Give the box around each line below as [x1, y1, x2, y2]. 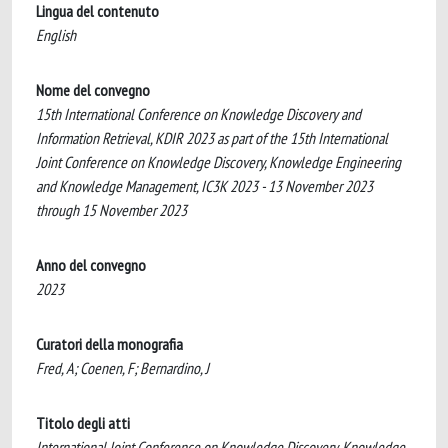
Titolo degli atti [36, 413, 130, 433]
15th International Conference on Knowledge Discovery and [36, 104, 361, 124]
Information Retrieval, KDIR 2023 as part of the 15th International [36, 128, 388, 148]
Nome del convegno [36, 80, 150, 100]
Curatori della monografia [36, 334, 183, 354]
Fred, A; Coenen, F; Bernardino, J [36, 358, 209, 378]
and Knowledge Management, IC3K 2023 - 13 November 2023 [36, 176, 373, 196]
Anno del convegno [36, 255, 146, 275]
